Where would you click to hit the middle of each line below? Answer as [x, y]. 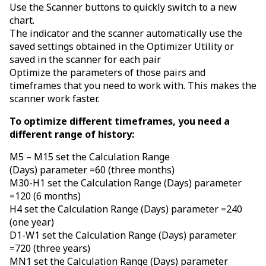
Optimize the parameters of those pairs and [107, 73]
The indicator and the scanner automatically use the [126, 34]
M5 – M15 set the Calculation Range [90, 157]
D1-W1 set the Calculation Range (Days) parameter [123, 235]
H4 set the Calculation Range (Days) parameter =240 [126, 209]
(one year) [32, 222]
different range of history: [72, 134]
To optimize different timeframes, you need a [120, 121]
